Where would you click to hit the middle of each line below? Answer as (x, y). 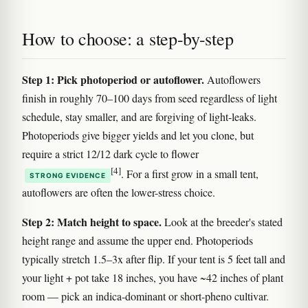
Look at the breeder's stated (222, 221)
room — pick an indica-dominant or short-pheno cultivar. (145, 296)
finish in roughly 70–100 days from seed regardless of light (150, 98)
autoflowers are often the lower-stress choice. (119, 192)
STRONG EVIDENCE (68, 175)
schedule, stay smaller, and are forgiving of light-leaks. (139, 116)
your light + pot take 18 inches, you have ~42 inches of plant (153, 277)
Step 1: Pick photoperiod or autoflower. (113, 79)
